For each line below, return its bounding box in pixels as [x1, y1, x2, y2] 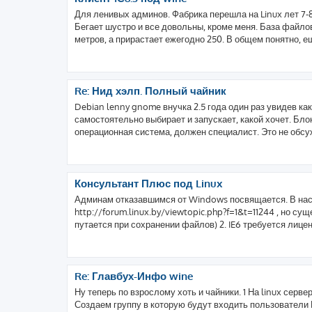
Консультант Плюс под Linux [75, 176, 222, 190]
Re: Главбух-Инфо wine [75, 269, 193, 283]
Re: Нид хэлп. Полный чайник [75, 84, 226, 97]
